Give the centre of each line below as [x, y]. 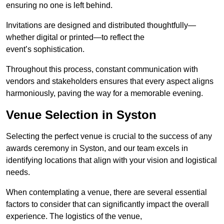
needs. [18, 172]
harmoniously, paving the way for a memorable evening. [104, 93]
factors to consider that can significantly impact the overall [107, 204]
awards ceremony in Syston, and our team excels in [97, 148]
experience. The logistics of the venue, [74, 216]
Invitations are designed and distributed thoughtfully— [101, 25]
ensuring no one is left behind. [59, 5]
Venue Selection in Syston [81, 115]
